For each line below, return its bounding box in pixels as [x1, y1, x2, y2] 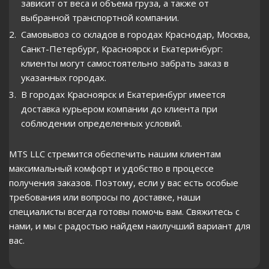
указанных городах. [21, 71, 106, 83]
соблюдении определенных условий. [21, 117, 182, 129]
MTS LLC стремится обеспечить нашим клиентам [9, 148, 221, 160]
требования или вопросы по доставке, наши [9, 191, 201, 203]
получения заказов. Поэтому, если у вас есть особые [9, 177, 238, 189]
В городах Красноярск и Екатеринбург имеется [21, 88, 225, 100]
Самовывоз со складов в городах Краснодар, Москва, [21, 28, 250, 40]
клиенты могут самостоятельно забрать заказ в [21, 57, 229, 69]
